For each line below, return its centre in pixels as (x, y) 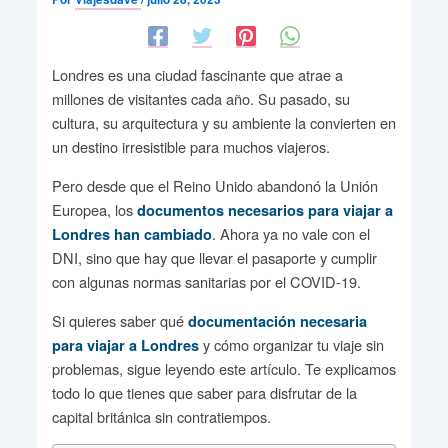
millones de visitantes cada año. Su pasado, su (200, 98)
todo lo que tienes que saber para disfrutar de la (204, 392)
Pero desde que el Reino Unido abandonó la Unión (214, 185)
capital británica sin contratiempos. (161, 416)
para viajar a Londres (125, 344)
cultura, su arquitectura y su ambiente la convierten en (223, 122)
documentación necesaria (277, 320)
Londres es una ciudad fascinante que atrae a (197, 74)
